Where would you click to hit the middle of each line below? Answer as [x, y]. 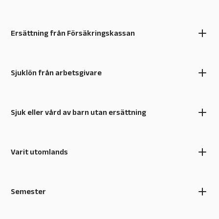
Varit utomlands [39, 152]
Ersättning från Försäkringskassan [73, 33]
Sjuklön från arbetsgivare [56, 72]
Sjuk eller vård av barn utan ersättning [78, 112]
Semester [28, 192]
